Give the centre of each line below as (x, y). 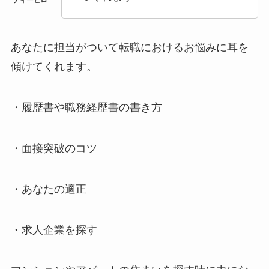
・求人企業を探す (54, 230)
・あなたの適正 (48, 189)
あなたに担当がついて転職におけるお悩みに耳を (129, 48)
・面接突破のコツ (54, 148)
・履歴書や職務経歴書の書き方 (86, 108)
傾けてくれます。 (54, 67)
